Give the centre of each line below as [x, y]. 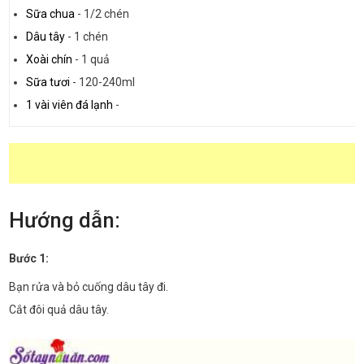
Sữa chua [51, 14]
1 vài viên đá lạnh [70, 105]
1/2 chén [107, 14]
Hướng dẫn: [65, 220]
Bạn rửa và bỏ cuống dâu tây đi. [89, 287]
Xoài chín [50, 59]
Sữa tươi [48, 82]
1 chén [91, 37]
